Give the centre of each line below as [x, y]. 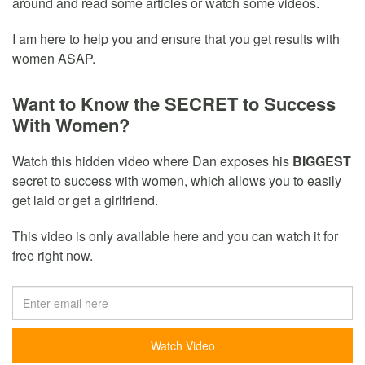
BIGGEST [322, 161]
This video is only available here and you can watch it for [175, 236]
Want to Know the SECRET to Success [174, 104]
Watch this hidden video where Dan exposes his [152, 161]
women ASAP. [54, 59]
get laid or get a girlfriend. [85, 200]
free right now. [53, 256]
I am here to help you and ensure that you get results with [176, 39]
